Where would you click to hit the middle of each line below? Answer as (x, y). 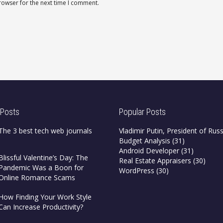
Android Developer (149, 150)
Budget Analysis (145, 140)
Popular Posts (142, 111)
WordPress (137, 170)
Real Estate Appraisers (155, 160)
